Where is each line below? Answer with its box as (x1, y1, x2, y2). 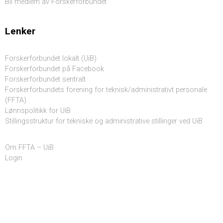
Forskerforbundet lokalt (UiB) (5, 54, 97, 63)
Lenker (5, 25, 35, 37)
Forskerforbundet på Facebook (5, 65, 104, 74)
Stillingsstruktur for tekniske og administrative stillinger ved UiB (5, 117, 203, 126)
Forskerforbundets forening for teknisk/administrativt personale (5, 86, 207, 95)
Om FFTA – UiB (5, 143, 54, 152)
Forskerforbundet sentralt (5, 75, 86, 84)
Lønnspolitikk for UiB (5, 107, 71, 115)
